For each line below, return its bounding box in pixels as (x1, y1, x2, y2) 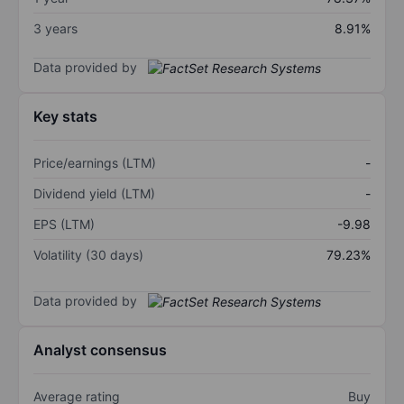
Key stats (33, 107, 97, 126)
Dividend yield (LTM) (33, 186, 155, 202)
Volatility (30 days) (33, 247, 143, 263)
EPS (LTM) (33, 216, 95, 233)
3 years (33, 20, 78, 36)
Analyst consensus (33, 341, 167, 360)
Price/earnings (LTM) (33, 155, 156, 171)
